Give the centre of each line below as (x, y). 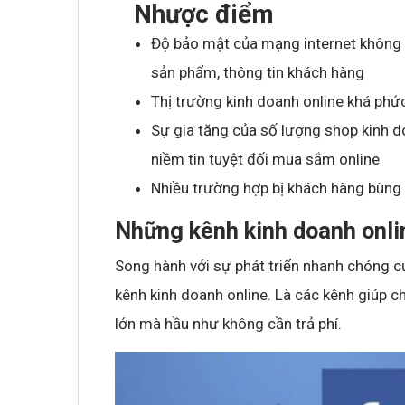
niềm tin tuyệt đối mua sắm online (265, 159)
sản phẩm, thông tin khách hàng (258, 72)
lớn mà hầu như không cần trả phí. (228, 323)
